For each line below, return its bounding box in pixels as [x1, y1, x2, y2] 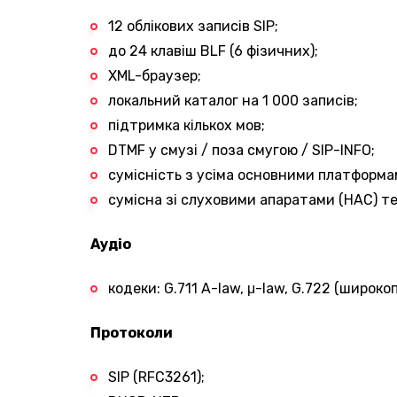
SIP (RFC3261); [108, 368, 205, 385]
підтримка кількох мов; [108, 116, 265, 134]
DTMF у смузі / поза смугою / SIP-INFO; [108, 141, 375, 159]
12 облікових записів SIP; [108, 17, 278, 35]
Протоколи [90, 323, 173, 341]
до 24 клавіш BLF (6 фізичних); [108, 42, 318, 59]
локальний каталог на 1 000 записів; [108, 91, 358, 109]
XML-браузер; [108, 66, 201, 84]
